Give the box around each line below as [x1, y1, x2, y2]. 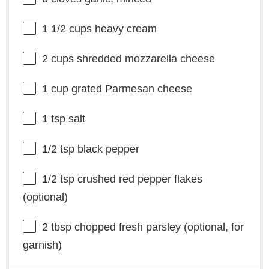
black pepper [74, 143, 139, 156]
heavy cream [91, 23, 157, 35]
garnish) [22, 239, 62, 252]
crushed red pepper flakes [74, 173, 202, 186]
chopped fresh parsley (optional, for [71, 221, 244, 234]
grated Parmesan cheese [68, 83, 192, 95]
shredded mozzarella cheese [73, 53, 215, 65]
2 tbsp [41, 221, 71, 234]
